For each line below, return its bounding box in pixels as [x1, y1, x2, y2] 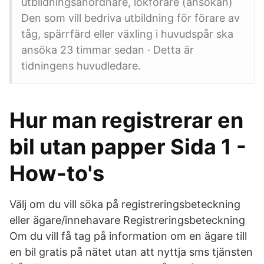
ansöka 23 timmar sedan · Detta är [21, 44, 194, 56]
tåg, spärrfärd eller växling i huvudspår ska [21, 28, 233, 40]
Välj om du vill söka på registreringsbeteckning [9, 198, 240, 210]
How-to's [9, 160, 104, 186]
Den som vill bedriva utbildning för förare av [21, 12, 240, 24]
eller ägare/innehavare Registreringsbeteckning [9, 214, 245, 226]
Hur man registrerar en [9, 107, 243, 133]
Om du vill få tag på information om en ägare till [9, 230, 247, 242]
